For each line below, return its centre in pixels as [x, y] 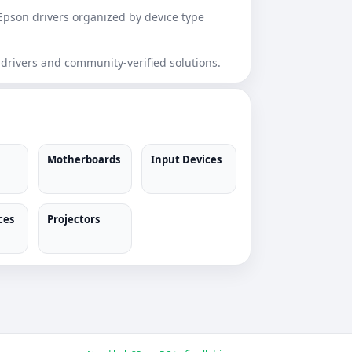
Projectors [73, 219]
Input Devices [187, 159]
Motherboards [83, 159]
